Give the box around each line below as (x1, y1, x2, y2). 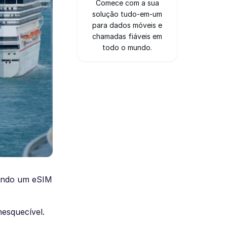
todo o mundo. (102, 43, 152, 52)
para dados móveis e (92, 21, 162, 29)
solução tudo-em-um (92, 10, 162, 18)
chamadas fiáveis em (92, 32, 162, 41)
